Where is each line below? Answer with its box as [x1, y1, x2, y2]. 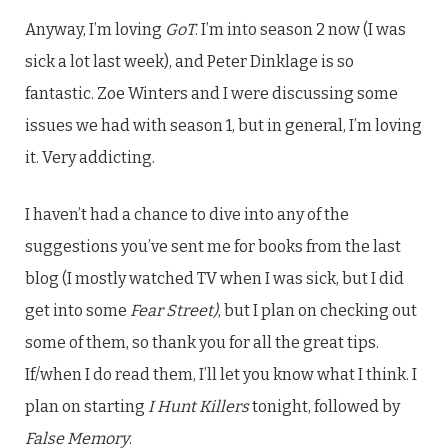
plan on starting [25, 397, 148, 416]
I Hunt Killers [148, 397, 249, 416]
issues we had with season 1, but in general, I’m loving [25, 116, 422, 135]
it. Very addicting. [25, 148, 155, 167]
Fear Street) [130, 301, 218, 320]
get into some [25, 301, 130, 320]
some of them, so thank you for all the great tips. [25, 333, 379, 352]
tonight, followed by [249, 397, 400, 416]
